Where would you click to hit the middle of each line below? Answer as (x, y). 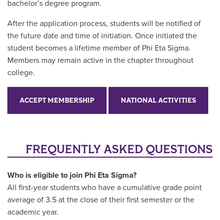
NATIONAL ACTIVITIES (158, 100)
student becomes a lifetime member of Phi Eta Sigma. (99, 48)
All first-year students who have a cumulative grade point (105, 188)
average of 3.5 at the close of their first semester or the (101, 200)
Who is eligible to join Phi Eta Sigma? (72, 175)
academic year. (33, 212)
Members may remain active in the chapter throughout (100, 60)
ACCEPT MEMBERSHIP (57, 100)
